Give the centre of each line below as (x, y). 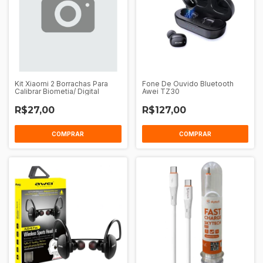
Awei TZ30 (161, 91)
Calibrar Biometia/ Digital (57, 91)
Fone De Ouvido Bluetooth (188, 84)
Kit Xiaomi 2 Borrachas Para (61, 84)
